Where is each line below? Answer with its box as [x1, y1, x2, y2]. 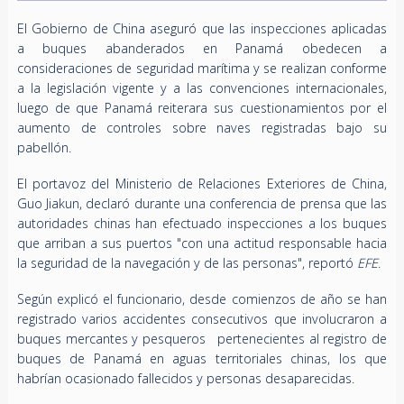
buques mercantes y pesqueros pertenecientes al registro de [16, 329, 388, 347]
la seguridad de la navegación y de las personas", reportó [16, 253, 357, 271]
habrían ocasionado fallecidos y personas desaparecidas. [16, 369, 354, 387]
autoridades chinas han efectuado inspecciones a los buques [16, 214, 388, 232]
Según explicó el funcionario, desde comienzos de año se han [16, 289, 388, 308]
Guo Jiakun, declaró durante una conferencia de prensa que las [16, 194, 388, 212]
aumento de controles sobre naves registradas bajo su [16, 118, 388, 136]
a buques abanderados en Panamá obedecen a [16, 39, 388, 57]
